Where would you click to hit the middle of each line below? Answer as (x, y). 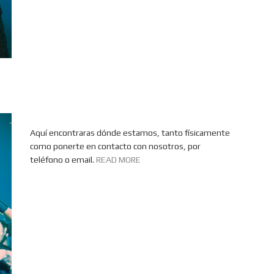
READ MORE (118, 160)
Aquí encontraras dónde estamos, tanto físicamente (130, 133)
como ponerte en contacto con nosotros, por (115, 146)
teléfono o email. (63, 160)
